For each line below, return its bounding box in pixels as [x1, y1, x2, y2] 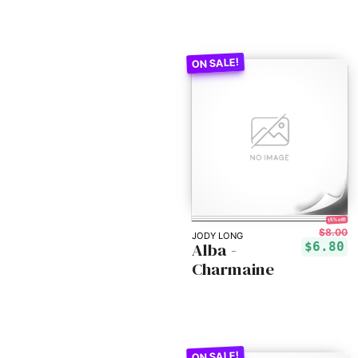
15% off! [327, 216, 347, 224]
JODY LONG [192, 229, 243, 241]
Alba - [192, 237, 237, 261]
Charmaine [192, 257, 274, 280]
